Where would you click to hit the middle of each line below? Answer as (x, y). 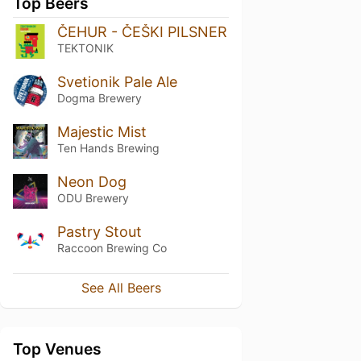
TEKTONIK (85, 48)
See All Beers (121, 288)
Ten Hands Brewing (108, 147)
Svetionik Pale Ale (117, 81)
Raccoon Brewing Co (112, 247)
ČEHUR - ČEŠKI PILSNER (142, 32)
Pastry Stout (99, 231)
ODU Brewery (93, 197)
